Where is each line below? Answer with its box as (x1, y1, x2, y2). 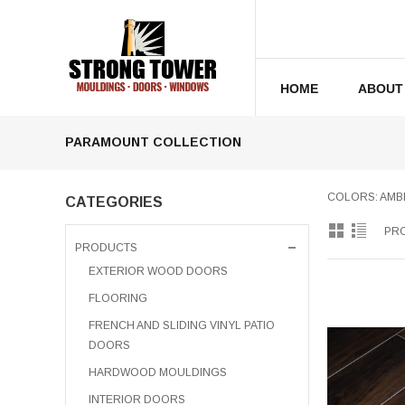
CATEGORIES (65, 194, 163, 210)
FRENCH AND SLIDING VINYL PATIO (89, 319, 275, 332)
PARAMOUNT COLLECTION (65, 135, 241, 149)
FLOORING (89, 292, 147, 305)
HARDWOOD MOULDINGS (89, 366, 227, 379)
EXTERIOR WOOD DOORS (89, 265, 228, 278)
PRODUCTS (75, 241, 137, 254)
